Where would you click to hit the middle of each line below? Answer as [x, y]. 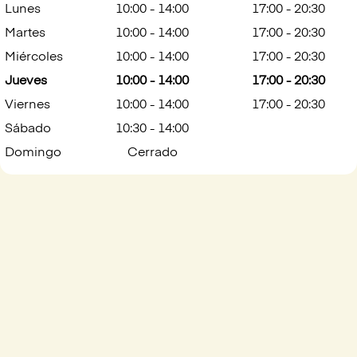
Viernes [27, 105]
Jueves [26, 81]
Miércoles [34, 57]
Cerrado [152, 153]
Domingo [33, 153]
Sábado [28, 129]
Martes [25, 33]
